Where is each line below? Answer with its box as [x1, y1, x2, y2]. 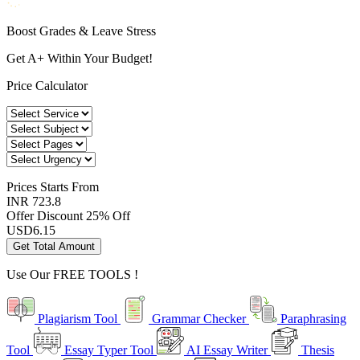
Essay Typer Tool [61, 343, 157, 358]
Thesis [298, 343, 334, 358]
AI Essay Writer [184, 343, 271, 358]
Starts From [40, 180, 99, 194]
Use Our [6, 268, 53, 282]
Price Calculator [6, 79, 88, 93]
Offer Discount [6, 209, 86, 223]
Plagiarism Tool [35, 312, 121, 326]
